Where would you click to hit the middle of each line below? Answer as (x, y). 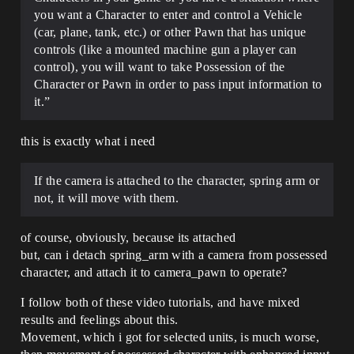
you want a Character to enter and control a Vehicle (168, 15)
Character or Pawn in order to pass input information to (178, 85)
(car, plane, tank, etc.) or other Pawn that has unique (170, 32)
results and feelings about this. (100, 320)
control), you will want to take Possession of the (160, 67)
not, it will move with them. (106, 198)
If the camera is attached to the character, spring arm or (177, 181)
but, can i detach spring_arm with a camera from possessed (174, 255)
